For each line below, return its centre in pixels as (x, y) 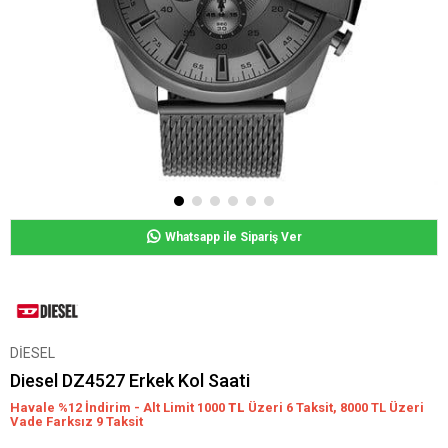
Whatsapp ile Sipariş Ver (233, 237)
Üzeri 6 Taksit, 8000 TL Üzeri (336, 407)
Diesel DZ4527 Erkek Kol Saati (130, 380)
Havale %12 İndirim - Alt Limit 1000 (119, 407)
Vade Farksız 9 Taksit (76, 421)
